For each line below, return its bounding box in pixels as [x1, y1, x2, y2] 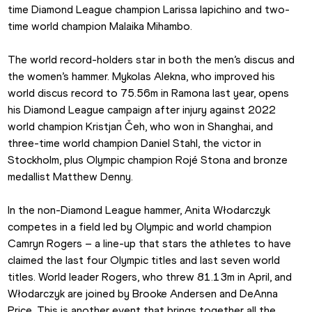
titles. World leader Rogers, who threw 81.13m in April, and [8, 270, 292, 284]
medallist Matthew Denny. [8, 170, 134, 184]
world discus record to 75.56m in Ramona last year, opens [8, 86, 290, 100]
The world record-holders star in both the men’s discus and [8, 53, 295, 67]
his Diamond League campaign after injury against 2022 [8, 103, 276, 117]
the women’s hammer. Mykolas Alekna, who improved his [8, 70, 276, 84]
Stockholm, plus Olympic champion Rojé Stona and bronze [8, 153, 288, 167]
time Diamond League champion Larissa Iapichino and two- [8, 3, 290, 17]
